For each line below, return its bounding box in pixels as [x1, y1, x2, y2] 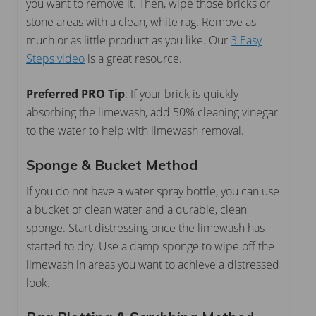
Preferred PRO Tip [26, 85, 125, 102]
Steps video [26, 50, 85, 66]
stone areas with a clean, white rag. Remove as [26, 13, 256, 30]
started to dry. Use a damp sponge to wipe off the [26, 238, 274, 254]
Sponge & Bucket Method [26, 155, 197, 174]
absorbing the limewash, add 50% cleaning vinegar [26, 104, 278, 120]
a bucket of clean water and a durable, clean [26, 201, 247, 217]
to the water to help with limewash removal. [26, 122, 244, 138]
